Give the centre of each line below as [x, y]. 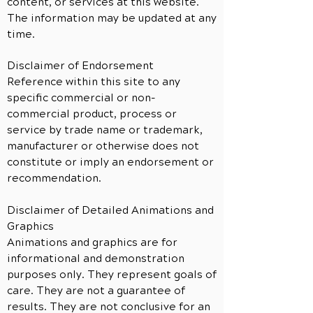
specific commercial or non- [81, 98]
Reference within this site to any [94, 82]
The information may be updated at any [112, 18]
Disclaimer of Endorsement [80, 66]
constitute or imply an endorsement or [110, 162]
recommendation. [56, 178]
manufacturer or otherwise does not [103, 146]
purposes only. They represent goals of [112, 275]
